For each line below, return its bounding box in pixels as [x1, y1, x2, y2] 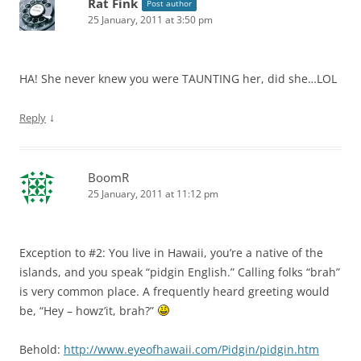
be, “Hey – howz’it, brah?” [19, 302, 157, 318]
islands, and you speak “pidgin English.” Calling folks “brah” [19, 263, 340, 280]
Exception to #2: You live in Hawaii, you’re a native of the [19, 244, 323, 260]
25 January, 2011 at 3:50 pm [88, 12, 213, 27]
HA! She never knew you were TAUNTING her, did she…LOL [19, 70, 337, 86]
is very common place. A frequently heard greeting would [19, 283, 330, 299]
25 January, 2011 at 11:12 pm [88, 186, 218, 201]
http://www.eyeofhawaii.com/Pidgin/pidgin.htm [64, 341, 319, 357]
